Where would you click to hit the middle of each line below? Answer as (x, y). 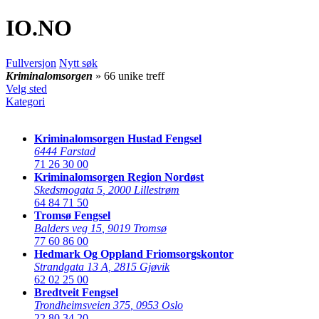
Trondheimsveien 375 (82, 305)
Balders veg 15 (68, 228)
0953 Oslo (159, 305)
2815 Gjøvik (142, 266)
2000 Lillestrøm (144, 189)
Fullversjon (31, 63)
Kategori (25, 101)
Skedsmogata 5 (68, 189)
